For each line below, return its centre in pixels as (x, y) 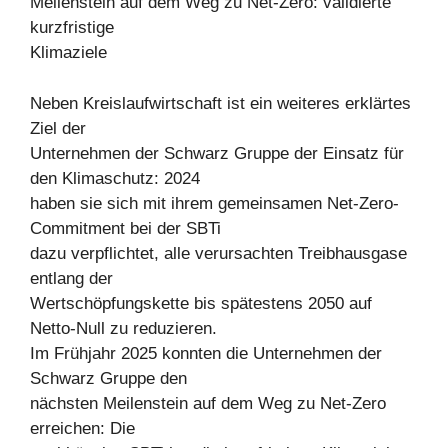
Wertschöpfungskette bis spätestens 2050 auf (201, 303)
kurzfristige (72, 27)
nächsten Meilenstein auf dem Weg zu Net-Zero (208, 403)
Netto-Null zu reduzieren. (123, 328)
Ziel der (58, 128)
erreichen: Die (82, 428)
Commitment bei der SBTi (125, 228)
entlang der (71, 278)
